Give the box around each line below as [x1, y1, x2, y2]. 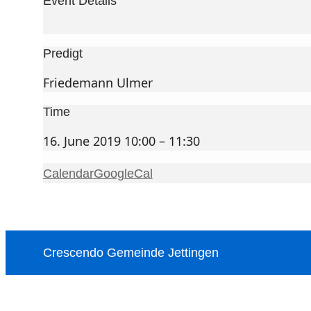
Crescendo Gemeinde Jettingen [42, 246, 219, 260]
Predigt [42, 47, 83, 61]
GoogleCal [93, 167, 153, 181]
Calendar [42, 167, 94, 181]
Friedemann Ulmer [42, 74, 153, 92]
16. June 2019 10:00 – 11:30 [42, 133, 200, 150]
